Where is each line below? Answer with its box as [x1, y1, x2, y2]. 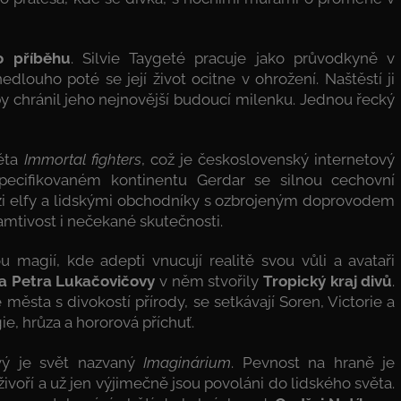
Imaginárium [143, 353, 232, 371]
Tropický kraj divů [263, 272, 393, 291]
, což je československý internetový [141, 150, 396, 168]
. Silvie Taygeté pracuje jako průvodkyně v [70, 48, 396, 67]
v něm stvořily [155, 272, 264, 291]
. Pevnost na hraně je [231, 353, 396, 371]
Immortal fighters [23, 150, 141, 168]
